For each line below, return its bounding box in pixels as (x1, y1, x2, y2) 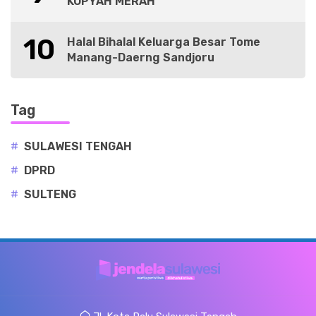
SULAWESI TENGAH (24, 140, 132, 153)
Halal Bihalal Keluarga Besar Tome (67, 35, 260, 49)
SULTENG (24, 188, 76, 201)
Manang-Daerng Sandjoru (67, 51, 214, 64)
